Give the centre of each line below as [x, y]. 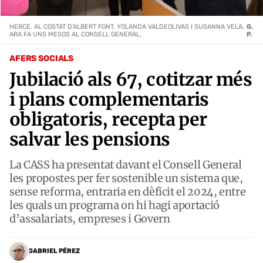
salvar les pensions [90, 139]
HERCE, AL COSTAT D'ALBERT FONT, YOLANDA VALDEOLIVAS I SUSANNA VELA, [127, 26]
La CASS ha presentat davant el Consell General [126, 164]
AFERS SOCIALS [42, 58]
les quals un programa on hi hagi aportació [114, 205]
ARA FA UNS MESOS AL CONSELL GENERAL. [75, 34]
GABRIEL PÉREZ [54, 251]
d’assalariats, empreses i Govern [90, 218]
